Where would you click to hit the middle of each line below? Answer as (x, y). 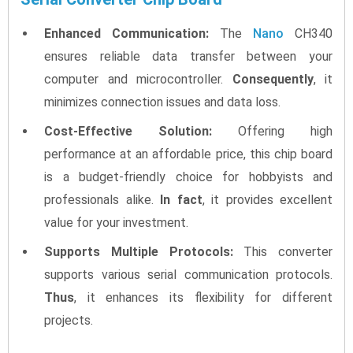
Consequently (273, 79)
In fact (181, 199)
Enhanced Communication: (126, 33)
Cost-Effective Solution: (128, 131)
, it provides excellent (267, 199)
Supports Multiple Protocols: (139, 251)
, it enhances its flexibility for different (203, 297)
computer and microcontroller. (138, 79)
